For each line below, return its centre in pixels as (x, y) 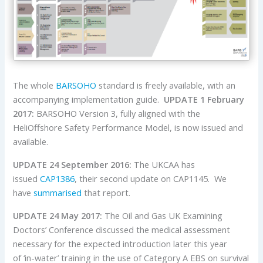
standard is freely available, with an (166, 85)
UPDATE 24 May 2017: (58, 216)
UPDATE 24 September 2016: (73, 165)
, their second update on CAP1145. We (151, 179)
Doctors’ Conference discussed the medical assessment (122, 230)
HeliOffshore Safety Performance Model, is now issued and (128, 128)
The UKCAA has (163, 165)
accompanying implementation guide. (89, 100)
